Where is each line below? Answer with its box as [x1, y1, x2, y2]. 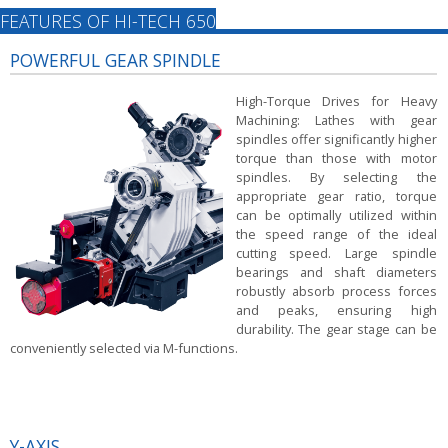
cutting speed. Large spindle [235, 244, 437, 262]
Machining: [235, 111, 315, 129]
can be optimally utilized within [235, 206, 437, 224]
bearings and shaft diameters [235, 263, 437, 281]
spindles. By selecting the [235, 168, 437, 186]
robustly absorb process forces [235, 282, 437, 300]
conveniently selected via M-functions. [9, 339, 238, 357]
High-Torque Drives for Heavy [235, 92, 437, 110]
